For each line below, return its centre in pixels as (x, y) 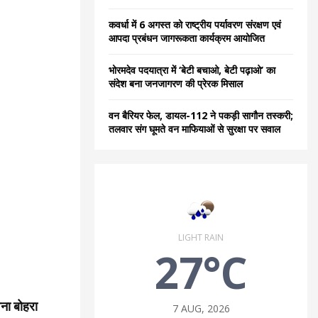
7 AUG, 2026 (201, 308)
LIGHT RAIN (201, 237)
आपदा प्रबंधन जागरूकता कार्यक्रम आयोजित (187, 38)
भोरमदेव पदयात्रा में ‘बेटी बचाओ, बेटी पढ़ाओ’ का (192, 70)
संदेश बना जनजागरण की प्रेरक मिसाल (176, 83)
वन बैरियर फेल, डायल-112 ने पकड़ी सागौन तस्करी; (201, 115)
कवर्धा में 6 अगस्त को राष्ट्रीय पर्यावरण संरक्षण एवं (195, 24)
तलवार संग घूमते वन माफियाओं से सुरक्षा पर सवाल (194, 129)
